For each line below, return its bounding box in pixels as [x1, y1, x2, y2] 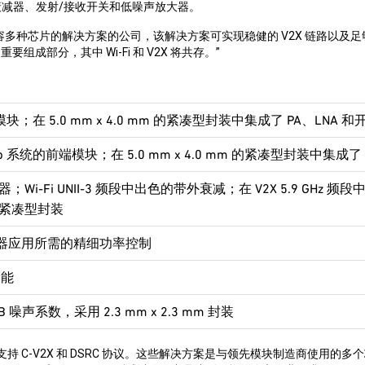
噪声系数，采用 [9, 304, 100, 320]
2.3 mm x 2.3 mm [100, 304, 208, 320]
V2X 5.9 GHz [252, 181, 327, 197]
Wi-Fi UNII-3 [24, 181, 95, 197]
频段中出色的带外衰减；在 [95, 181, 252, 197]
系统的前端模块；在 [7, 147, 124, 163]
